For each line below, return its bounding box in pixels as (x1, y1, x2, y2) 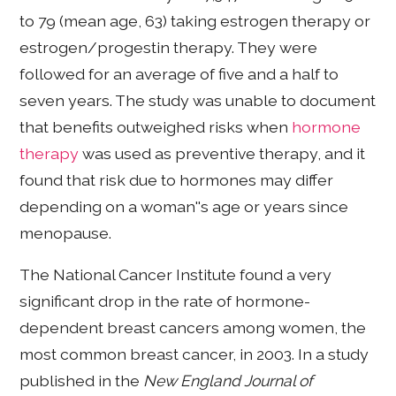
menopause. (19, 223, 112, 242)
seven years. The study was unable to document (19, 90, 377, 110)
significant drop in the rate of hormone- (19, 292, 311, 311)
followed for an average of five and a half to (19, 64, 339, 83)
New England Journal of (143, 371, 314, 391)
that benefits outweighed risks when (19, 117, 293, 136)
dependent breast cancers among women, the (19, 318, 367, 338)
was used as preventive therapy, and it (79, 143, 366, 163)
